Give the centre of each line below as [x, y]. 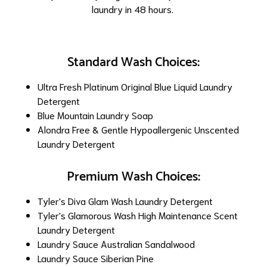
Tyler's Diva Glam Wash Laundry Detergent [125, 200]
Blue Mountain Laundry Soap [97, 114]
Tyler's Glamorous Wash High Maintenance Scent [138, 215]
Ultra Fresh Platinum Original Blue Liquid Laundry [135, 86]
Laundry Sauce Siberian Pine [96, 257]
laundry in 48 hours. [133, 8]
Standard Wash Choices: [133, 62]
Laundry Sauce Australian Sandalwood [116, 243]
